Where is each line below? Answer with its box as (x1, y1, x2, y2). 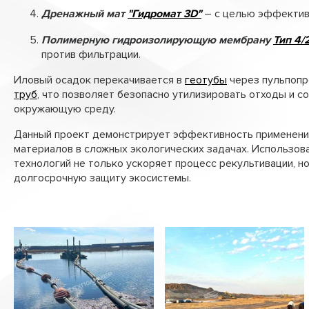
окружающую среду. (14, 101, 116, 116)
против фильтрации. (41, 47, 141, 61)
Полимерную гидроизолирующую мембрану (41, 32, 273, 47)
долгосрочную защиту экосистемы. (14, 170, 191, 185)
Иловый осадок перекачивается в (14, 72, 185, 87)
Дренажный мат (41, 6, 128, 21)
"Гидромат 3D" (128, 6, 201, 21)
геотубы (185, 72, 227, 87)
